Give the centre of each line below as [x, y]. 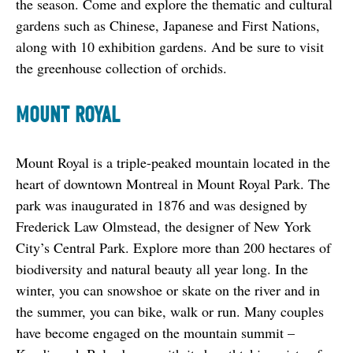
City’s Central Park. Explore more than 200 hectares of [173, 247]
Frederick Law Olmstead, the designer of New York [163, 226]
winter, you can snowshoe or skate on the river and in [168, 290]
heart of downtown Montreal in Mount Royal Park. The [173, 183]
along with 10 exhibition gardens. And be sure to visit [170, 46]
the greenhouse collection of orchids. [121, 67]
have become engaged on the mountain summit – [155, 332]
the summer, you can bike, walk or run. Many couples [170, 311]
